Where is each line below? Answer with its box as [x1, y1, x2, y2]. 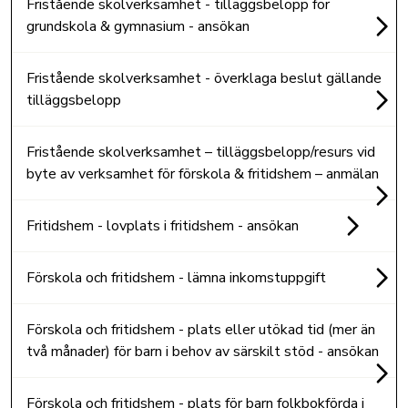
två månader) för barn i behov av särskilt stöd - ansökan [26, 341, 379, 362]
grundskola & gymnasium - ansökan [26, 15, 250, 36]
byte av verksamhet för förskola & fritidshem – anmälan [26, 163, 379, 184]
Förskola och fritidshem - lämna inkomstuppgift [26, 267, 326, 288]
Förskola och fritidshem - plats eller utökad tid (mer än [26, 319, 375, 340]
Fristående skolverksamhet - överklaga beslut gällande [26, 67, 382, 88]
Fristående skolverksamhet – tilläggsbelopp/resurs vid [26, 141, 375, 162]
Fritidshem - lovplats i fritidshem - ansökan [26, 215, 299, 236]
